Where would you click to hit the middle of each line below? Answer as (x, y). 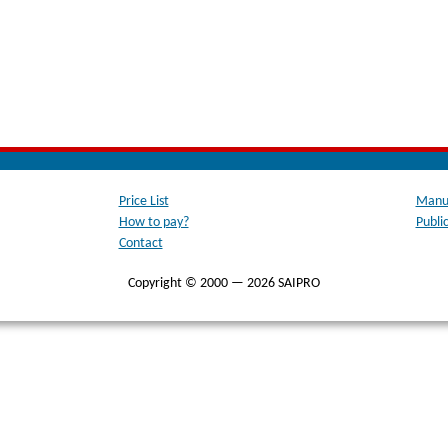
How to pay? (153, 222)
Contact (140, 243)
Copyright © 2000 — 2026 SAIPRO (224, 283)
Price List (143, 201)
